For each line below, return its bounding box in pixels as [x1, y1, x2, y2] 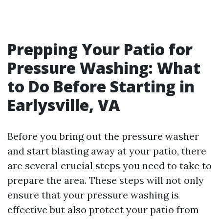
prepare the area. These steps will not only [7, 174, 204, 186]
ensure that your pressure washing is [7, 189, 179, 201]
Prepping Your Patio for [7, 39, 193, 60]
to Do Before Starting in [7, 76, 195, 97]
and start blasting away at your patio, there [7, 145, 206, 157]
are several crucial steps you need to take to [7, 159, 212, 172]
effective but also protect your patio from [7, 203, 199, 216]
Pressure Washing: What [7, 57, 200, 78]
